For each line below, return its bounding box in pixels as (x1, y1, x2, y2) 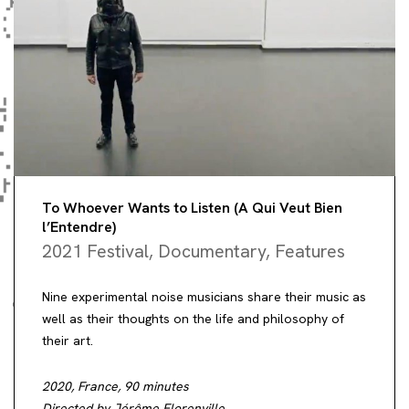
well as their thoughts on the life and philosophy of (42, 310, 344, 328)
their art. (42, 332, 93, 350)
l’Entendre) (42, 217, 116, 237)
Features (275, 239, 345, 264)
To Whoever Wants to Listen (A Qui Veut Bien (42, 198, 342, 218)
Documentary (158, 239, 266, 264)
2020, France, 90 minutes (42, 378, 189, 395)
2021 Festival (42, 239, 149, 264)
